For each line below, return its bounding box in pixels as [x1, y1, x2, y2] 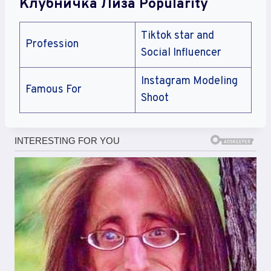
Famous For [25, 83, 82, 97]
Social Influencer [141, 46, 221, 60]
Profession [25, 38, 79, 52]
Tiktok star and [141, 29, 214, 44]
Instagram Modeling [141, 74, 238, 89]
